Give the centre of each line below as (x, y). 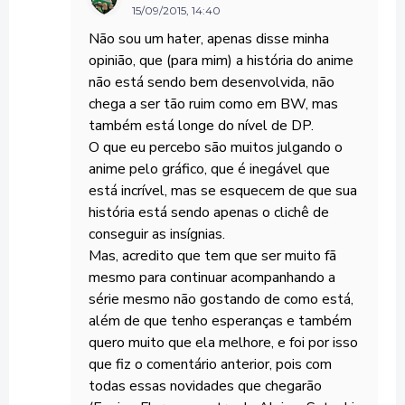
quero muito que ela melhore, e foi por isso (223, 342)
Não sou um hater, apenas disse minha (209, 38)
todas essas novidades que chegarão (205, 386)
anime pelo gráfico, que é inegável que (209, 169)
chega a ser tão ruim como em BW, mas (213, 104)
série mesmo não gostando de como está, (221, 299)
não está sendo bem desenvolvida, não (212, 82)
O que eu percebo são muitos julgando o (216, 147)
